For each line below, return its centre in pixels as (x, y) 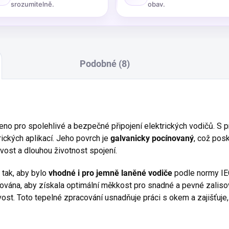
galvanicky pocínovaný (152, 138)
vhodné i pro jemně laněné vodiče (110, 173)
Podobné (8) (105, 64)
